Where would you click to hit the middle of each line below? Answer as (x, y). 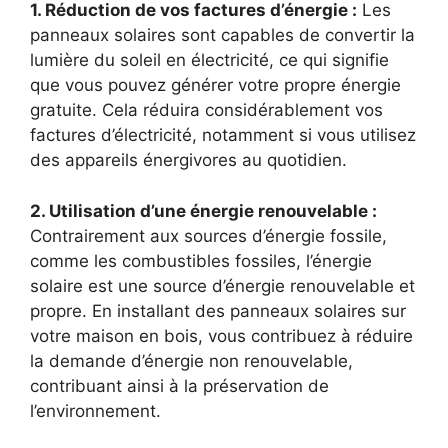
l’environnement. (95, 410)
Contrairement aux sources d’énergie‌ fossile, (208, 235)
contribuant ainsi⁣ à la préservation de (179, 385)
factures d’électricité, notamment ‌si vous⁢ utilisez (223, 135)
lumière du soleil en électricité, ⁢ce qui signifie (209, 60)
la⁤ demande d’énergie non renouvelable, (191, 360)
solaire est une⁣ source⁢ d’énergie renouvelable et (222, 285)
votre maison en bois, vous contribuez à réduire (221, 335)
